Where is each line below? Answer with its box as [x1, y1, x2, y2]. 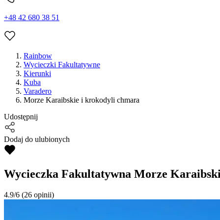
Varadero [24, 87, 52, 96]
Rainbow [24, 52, 52, 60]
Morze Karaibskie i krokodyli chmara [24, 96, 139, 105]
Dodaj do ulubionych [4, 135, 70, 144]
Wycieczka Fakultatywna [4, 167, 131, 181]
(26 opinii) [20, 191, 54, 199]
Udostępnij [4, 112, 38, 121]
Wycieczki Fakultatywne [24, 60, 100, 69]
